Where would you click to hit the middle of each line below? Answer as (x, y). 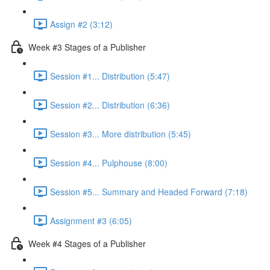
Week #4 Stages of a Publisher (87, 243)
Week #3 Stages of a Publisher (87, 47)
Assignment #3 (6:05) (91, 220)
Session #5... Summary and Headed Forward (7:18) (149, 191)
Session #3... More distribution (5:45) (121, 133)
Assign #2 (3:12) (81, 24)
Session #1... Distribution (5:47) (110, 76)
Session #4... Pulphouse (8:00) (109, 162)
